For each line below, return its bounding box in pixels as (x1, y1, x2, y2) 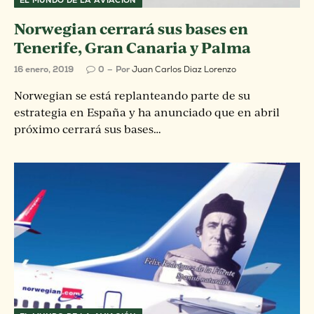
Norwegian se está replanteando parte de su (14, 88, 250, 102)
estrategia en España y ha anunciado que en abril (14, 105, 280, 119)
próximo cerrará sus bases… (14, 122, 161, 136)
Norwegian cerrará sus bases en (14, 18, 248, 39)
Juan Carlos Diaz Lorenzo (132, 64, 236, 75)
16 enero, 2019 (14, 64, 74, 75)
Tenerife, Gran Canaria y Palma (14, 37, 251, 57)
